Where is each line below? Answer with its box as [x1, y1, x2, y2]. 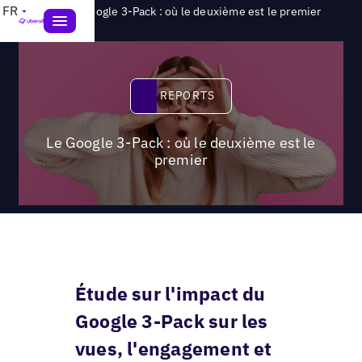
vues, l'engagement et [74, 335, 272, 360]
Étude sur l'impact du [74, 280, 266, 305]
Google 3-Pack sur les [74, 308, 268, 333]
